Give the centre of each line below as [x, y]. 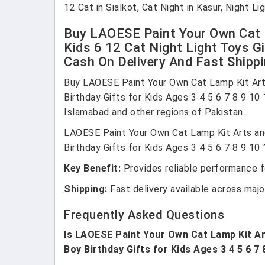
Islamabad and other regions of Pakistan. [154, 112]
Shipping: [86, 189]
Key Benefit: [92, 168]
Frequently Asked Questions [144, 215]
